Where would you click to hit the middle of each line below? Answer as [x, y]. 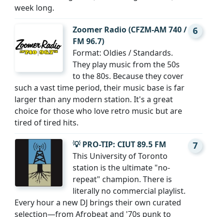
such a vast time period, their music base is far [100, 88]
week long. [34, 8]
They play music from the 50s [126, 65]
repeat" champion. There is [122, 179]
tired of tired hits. [46, 123]
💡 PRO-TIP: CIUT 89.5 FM [119, 145]
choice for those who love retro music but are [98, 111]
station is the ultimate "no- [121, 168]
